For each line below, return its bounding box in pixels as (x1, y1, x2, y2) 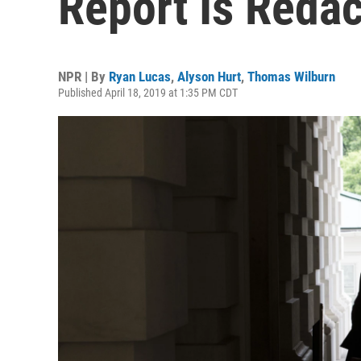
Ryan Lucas (109, 68, 171, 85)
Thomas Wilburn (247, 68, 335, 85)
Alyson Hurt (177, 68, 241, 85)
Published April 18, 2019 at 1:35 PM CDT (58, 86, 238, 99)
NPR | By (58, 68, 109, 85)
